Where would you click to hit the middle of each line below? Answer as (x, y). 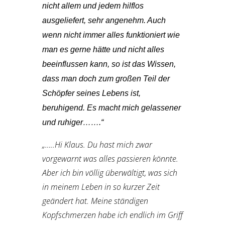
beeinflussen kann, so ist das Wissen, (109, 64)
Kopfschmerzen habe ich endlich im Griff (113, 215)
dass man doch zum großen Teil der (106, 79)
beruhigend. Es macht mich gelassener (111, 108)
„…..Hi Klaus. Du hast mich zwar (97, 145)
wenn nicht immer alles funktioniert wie (111, 35)
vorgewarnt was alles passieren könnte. (110, 159)
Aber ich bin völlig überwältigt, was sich (110, 173)
